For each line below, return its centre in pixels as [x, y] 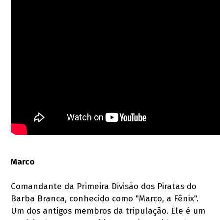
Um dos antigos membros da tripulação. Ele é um [108, 211]
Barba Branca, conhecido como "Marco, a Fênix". [105, 198]
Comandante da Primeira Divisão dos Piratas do [104, 186]
